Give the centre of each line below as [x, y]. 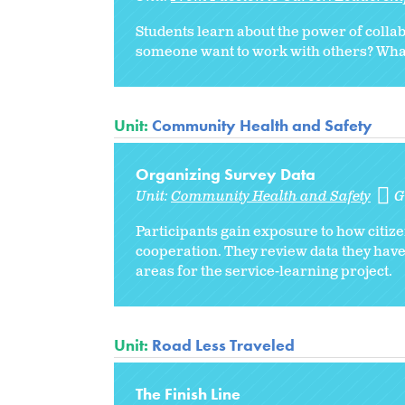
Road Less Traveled [223, 344]
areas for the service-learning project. [264, 271]
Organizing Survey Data [226, 174]
